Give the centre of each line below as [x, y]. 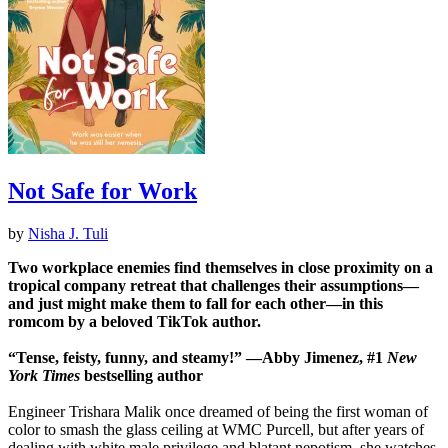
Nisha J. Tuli [68, 233]
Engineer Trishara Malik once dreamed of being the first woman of [218, 411]
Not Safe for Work [102, 190]
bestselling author [141, 375]
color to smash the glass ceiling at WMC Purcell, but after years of [216, 429]
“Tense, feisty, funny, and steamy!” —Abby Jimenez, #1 [197, 357]
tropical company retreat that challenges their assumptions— [213, 285]
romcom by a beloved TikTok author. [134, 321]
